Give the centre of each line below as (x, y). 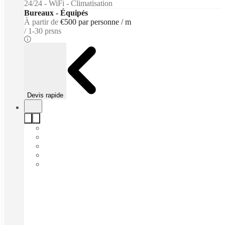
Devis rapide (45, 95)
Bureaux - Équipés (56, 13)
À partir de (41, 22)
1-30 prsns (45, 31)
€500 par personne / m (96, 22)
